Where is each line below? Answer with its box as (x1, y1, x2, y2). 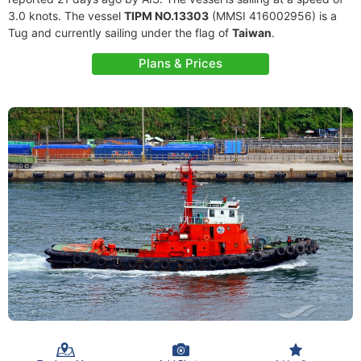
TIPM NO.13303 (124, 9, 209, 23)
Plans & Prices (139, 56, 222, 71)
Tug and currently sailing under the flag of (8, 26, 232, 39)
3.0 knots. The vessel (8, 9, 124, 23)
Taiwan (232, 26, 272, 39)
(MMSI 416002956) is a (209, 9, 337, 23)
